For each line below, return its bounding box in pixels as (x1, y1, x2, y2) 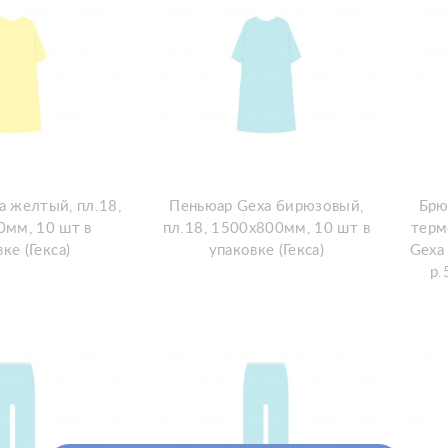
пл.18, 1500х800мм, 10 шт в (162, 221, 370, 236)
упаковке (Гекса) (208, 243, 325, 258)
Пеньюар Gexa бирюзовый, (169, 199, 364, 214)
